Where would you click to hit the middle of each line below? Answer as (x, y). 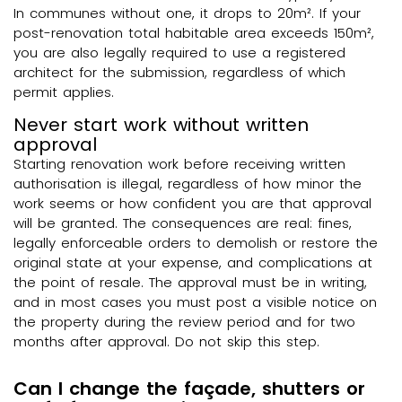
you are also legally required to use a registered (179, 52)
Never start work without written (161, 125)
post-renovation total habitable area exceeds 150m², (194, 32)
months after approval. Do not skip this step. (166, 342)
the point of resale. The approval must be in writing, (190, 283)
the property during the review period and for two (184, 322)
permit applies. (64, 92)
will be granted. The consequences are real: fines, (183, 223)
